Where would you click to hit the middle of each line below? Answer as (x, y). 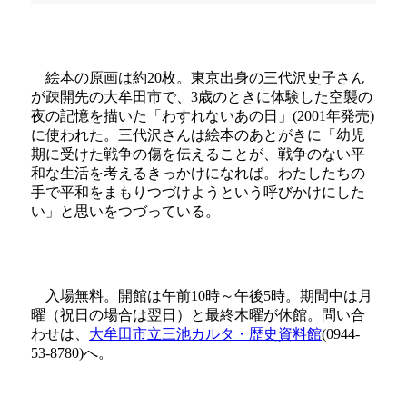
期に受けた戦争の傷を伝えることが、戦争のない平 (198, 154)
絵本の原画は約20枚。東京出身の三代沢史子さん (198, 78)
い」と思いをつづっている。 (125, 211)
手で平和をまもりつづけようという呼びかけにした (198, 192)
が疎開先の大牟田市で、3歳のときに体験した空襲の (202, 97)
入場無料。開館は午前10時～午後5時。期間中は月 (202, 296)
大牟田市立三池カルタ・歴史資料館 (205, 334)
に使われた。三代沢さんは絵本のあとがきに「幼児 (198, 135)
